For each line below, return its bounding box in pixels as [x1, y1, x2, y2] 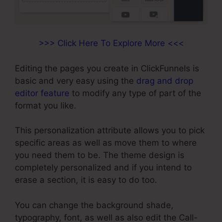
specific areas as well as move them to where [15, 138, 197, 148]
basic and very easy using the [15, 75, 136, 86]
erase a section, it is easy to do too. [15, 175, 157, 185]
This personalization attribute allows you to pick [15, 125, 205, 135]
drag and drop [136, 75, 193, 86]
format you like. [15, 100, 76, 111]
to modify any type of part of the [69, 88, 201, 98]
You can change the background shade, [15, 200, 173, 210]
